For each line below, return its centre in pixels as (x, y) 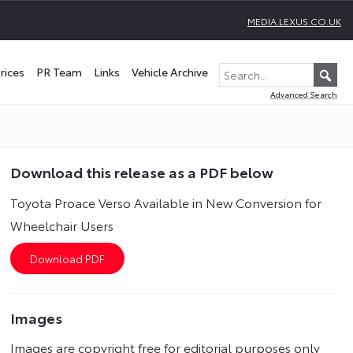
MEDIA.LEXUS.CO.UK (294, 21)
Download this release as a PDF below (142, 172)
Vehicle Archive (170, 72)
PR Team (59, 72)
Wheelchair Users (62, 225)
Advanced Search (304, 95)
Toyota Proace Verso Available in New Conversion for (166, 202)
